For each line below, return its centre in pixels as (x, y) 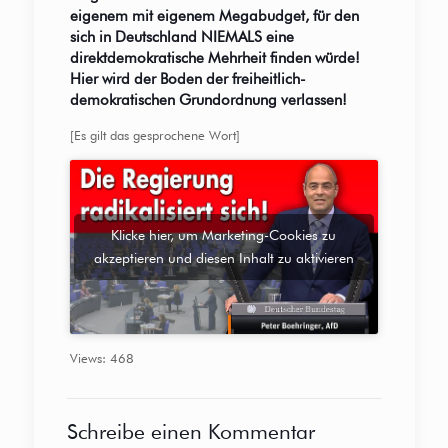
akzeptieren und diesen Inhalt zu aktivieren (223, 258)
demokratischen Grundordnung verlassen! (208, 100)
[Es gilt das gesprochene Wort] (154, 135)
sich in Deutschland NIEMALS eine (181, 37)
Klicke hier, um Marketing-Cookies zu (224, 235)
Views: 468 (101, 358)
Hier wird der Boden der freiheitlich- (187, 79)
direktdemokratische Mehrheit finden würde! (214, 58)
